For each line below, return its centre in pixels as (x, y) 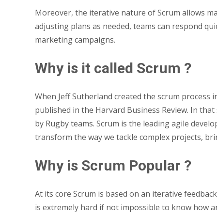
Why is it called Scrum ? (113, 68)
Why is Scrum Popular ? (113, 165)
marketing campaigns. (75, 39)
